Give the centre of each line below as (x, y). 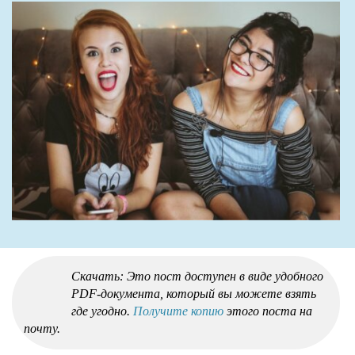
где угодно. (102, 311)
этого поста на (268, 311)
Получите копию (178, 311)
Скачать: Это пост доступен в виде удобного (197, 276)
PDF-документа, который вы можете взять (194, 293)
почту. (42, 328)
